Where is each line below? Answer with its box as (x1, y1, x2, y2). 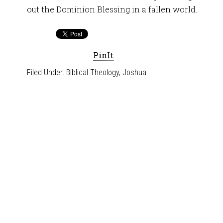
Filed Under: (27, 68, 66, 77)
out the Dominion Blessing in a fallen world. (27, 4, 197, 14)
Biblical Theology (66, 68, 119, 77)
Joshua (122, 68, 146, 77)
